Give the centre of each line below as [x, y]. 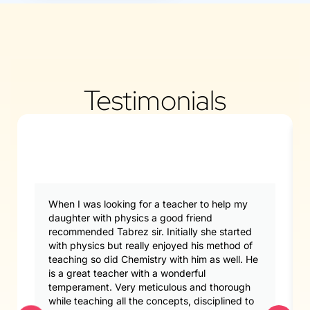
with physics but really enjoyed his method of [151, 246]
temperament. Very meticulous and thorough [150, 287]
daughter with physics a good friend [131, 218]
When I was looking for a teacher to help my [148, 204]
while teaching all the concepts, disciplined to [152, 301]
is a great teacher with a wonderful [127, 273]
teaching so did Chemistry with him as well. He [154, 259]
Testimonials [155, 100]
